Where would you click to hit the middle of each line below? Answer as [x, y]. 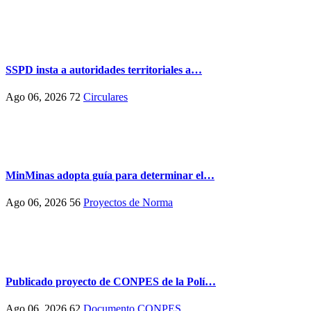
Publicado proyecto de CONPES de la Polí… [111, 281]
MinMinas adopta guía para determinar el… [110, 176]
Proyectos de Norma [128, 203]
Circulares [106, 96]
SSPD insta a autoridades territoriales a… [104, 69]
